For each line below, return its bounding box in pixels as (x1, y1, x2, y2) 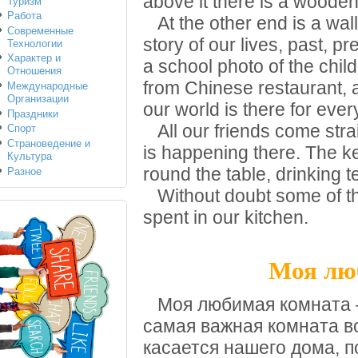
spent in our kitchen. (143, 207, 308, 228)
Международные (6, 80, 88, 93)
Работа (6, 10, 42, 22)
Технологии (6, 37, 62, 50)
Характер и (6, 52, 61, 65)
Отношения (6, 65, 62, 78)
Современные (6, 24, 74, 37)
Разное (6, 165, 42, 177)
